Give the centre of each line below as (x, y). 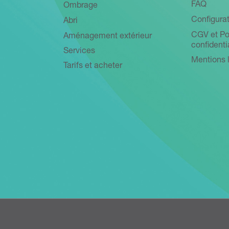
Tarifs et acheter (93, 67)
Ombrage (81, 6)
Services (79, 52)
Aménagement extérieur (108, 37)
